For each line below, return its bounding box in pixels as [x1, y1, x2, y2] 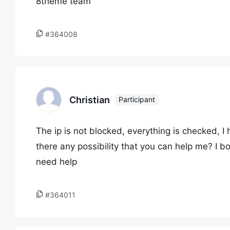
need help [36, 157, 77, 167]
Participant [119, 95, 155, 104]
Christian [69, 94, 110, 105]
